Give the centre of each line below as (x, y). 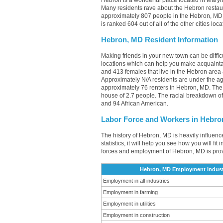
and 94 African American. (135, 104)
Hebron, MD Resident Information (160, 40)
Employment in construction (136, 215)
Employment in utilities (129, 204)
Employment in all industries (136, 181)
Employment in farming (130, 192)
